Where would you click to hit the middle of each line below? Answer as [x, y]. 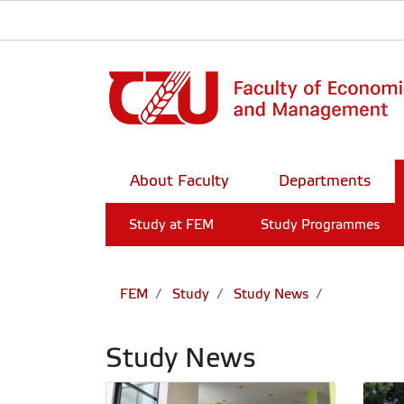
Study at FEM [171, 225]
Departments [325, 181]
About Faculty [180, 181]
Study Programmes [320, 225]
